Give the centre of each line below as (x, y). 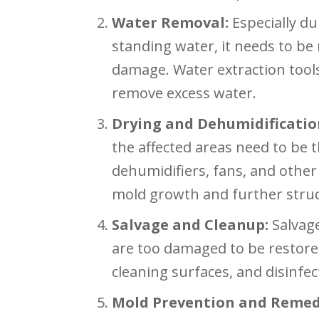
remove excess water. (184, 93)
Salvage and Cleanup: (190, 225)
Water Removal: (170, 23)
